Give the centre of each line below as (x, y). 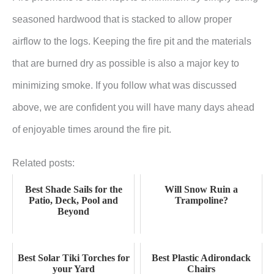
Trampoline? (201, 200)
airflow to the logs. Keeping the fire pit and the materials (132, 41)
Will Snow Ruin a (201, 189)
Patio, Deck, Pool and (73, 200)
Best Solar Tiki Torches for (73, 258)
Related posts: (43, 163)
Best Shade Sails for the (73, 189)
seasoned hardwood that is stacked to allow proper (122, 19)
